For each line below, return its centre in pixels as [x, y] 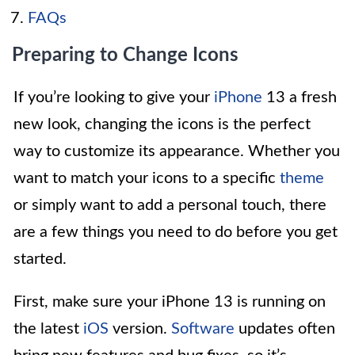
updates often [285, 328]
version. [140, 328]
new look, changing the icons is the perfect [162, 124]
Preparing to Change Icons [125, 55]
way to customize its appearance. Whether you [177, 151]
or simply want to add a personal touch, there [170, 205]
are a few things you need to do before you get [176, 232]
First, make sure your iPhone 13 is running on [170, 302]
